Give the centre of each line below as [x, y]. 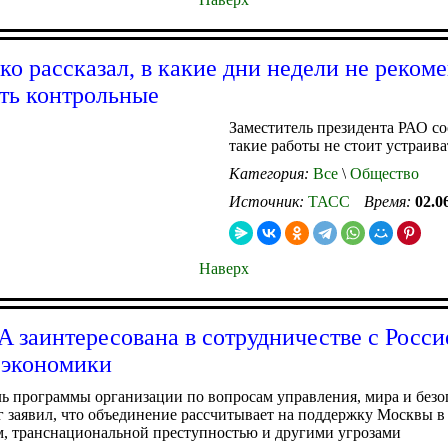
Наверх [224, 268]
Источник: [268, 201]
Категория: [271, 173]
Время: [389, 201]
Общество [382, 173]
